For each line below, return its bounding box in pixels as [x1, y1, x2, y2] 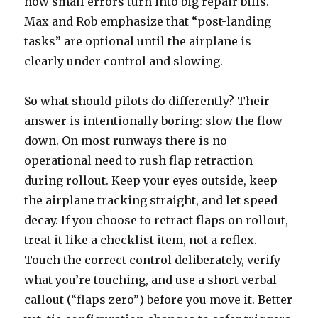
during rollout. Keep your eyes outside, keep [24, 172, 278, 187]
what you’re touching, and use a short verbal [24, 272, 278, 287]
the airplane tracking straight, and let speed [24, 192, 278, 207]
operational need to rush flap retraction [24, 153, 253, 168]
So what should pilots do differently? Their [24, 93, 270, 108]
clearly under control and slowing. [24, 53, 224, 68]
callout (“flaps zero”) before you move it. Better [24, 292, 293, 307]
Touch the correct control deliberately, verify [24, 252, 281, 267]
